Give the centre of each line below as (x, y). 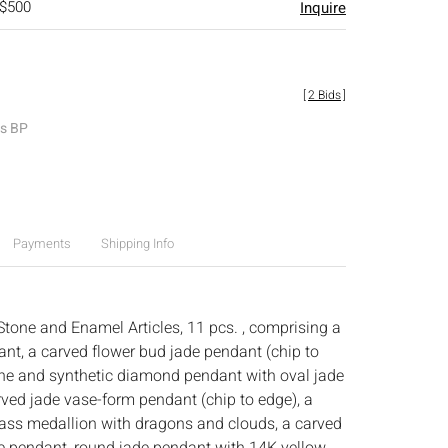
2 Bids (324, 95)
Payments (41, 243)
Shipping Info (137, 243)
